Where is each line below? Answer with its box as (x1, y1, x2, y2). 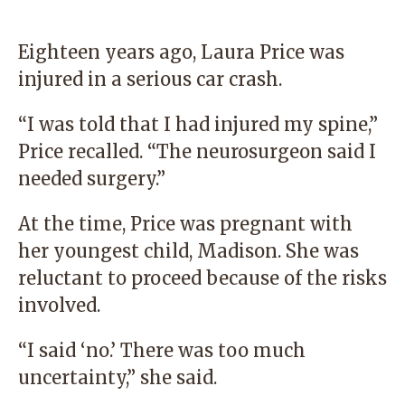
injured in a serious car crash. (18, 68, 282, 90)
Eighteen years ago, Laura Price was (18, 41, 344, 63)
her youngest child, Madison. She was (18, 240, 359, 262)
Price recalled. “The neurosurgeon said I (18, 140, 376, 163)
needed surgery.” (18, 167, 165, 190)
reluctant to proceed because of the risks (18, 267, 387, 289)
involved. (18, 294, 100, 316)
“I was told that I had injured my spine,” (18, 113, 378, 136)
